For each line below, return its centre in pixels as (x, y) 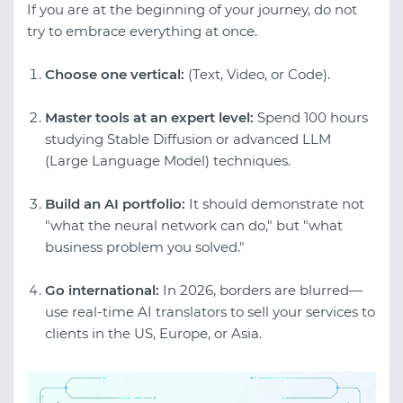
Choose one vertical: (115, 75)
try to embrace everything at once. (142, 31)
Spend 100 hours (311, 118)
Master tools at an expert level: (149, 118)
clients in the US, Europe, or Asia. (153, 334)
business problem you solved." (145, 247)
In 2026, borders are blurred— (261, 291)
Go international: (102, 291)
